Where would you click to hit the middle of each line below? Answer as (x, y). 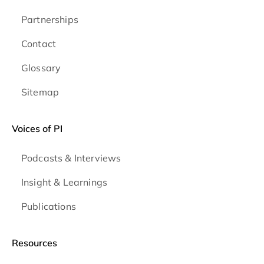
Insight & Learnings (65, 182)
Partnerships (50, 20)
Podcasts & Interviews (71, 158)
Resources (34, 243)
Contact (39, 44)
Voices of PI (37, 129)
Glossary (41, 68)
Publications (49, 207)
